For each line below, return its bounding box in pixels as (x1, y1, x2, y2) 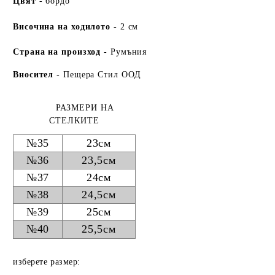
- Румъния (101, 47, 147, 56)
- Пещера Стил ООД (56, 69, 141, 79)
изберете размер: (13, 257, 80, 266)
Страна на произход (13, 47, 101, 56)
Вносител (13, 69, 57, 79)
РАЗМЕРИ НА (34, 103, 114, 112)
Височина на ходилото (13, 21, 110, 31)
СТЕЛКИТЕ (49, 115, 99, 125)
